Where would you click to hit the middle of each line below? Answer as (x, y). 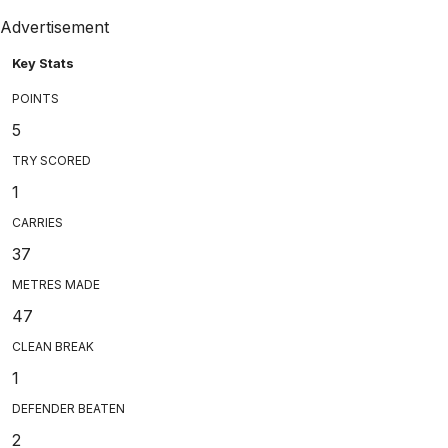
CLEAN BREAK (53, 346)
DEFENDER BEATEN (68, 408)
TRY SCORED (51, 160)
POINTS (35, 98)
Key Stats (43, 63)
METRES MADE (56, 284)
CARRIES (37, 222)
